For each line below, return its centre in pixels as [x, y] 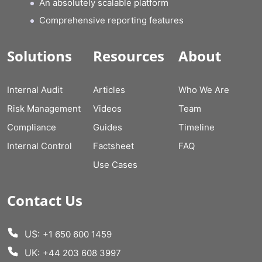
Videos [107, 108]
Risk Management [44, 108]
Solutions [39, 56]
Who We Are [204, 90]
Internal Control [39, 146]
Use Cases [115, 165]
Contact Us [45, 200]
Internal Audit [35, 90]
